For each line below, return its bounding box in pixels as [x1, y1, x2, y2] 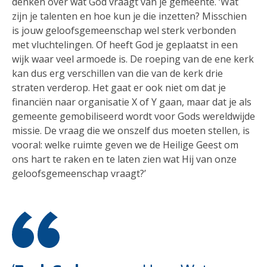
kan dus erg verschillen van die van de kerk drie [12, 66, 223, 80]
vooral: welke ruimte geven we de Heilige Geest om [12, 138, 238, 151]
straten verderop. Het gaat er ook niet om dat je [12, 80, 226, 94]
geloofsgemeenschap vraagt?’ [12, 166, 146, 180]
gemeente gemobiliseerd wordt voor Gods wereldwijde [12, 109, 255, 123]
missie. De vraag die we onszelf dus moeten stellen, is [12, 123, 250, 137]
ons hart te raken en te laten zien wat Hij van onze [12, 152, 237, 166]
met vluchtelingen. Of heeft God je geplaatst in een [12, 38, 238, 51]
